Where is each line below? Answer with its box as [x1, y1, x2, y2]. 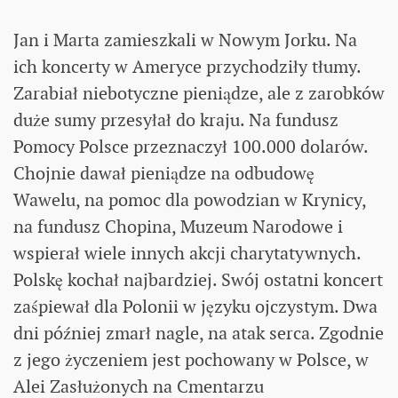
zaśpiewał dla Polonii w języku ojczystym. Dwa [13, 294, 378, 318]
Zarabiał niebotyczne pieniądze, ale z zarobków [13, 81, 385, 105]
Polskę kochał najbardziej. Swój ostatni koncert [13, 267, 383, 291]
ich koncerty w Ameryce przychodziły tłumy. [13, 54, 361, 78]
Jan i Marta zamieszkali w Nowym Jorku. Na [13, 28, 357, 52]
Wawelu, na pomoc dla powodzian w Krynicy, [13, 187, 366, 211]
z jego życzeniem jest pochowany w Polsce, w [13, 347, 369, 371]
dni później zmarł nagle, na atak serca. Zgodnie [13, 321, 384, 345]
